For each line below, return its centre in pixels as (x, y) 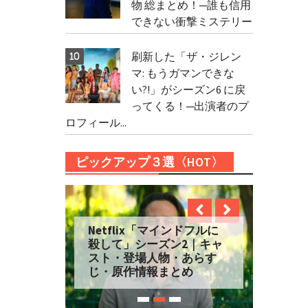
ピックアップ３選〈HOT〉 (149, 162)
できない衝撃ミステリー (191, 21)
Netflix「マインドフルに (154, 231)
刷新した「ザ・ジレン (186, 56)
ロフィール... (96, 122)
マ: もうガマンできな (183, 73)
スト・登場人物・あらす (153, 258)
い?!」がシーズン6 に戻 (188, 89)
